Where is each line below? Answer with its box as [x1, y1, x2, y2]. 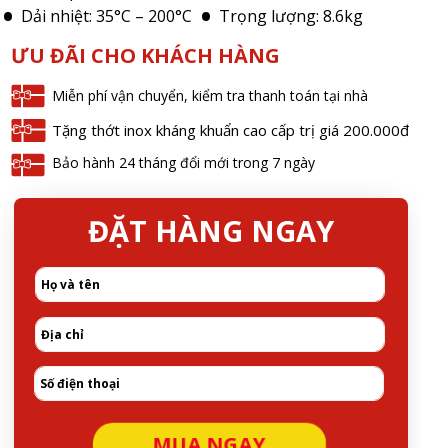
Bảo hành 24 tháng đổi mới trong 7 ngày [51, 152, 315, 172]
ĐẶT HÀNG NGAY [87, 211, 334, 251]
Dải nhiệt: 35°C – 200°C [20, 4, 192, 27]
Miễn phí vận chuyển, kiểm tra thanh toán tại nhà [51, 86, 368, 106]
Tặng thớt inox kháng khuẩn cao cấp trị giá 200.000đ [51, 119, 409, 140]
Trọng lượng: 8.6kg [218, 4, 363, 27]
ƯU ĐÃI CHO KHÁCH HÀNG [10, 41, 280, 69]
